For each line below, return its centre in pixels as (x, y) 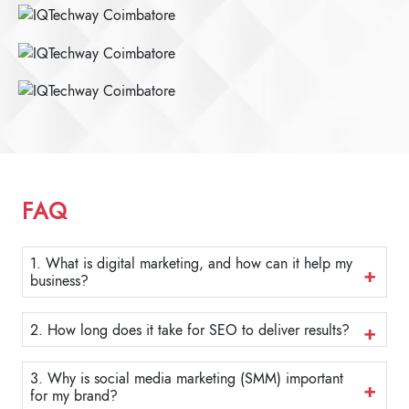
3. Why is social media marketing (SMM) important (187, 379)
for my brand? (74, 396)
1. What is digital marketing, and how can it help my (191, 264)
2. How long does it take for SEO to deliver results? (190, 330)
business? (59, 281)
